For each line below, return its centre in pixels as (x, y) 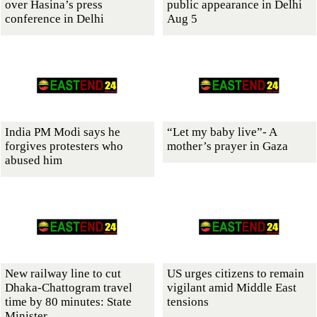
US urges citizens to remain (236, 273)
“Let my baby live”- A (222, 132)
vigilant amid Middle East (232, 287)
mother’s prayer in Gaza (227, 146)
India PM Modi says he (63, 132)
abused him (34, 160)
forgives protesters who (64, 146)
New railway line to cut (63, 273)
